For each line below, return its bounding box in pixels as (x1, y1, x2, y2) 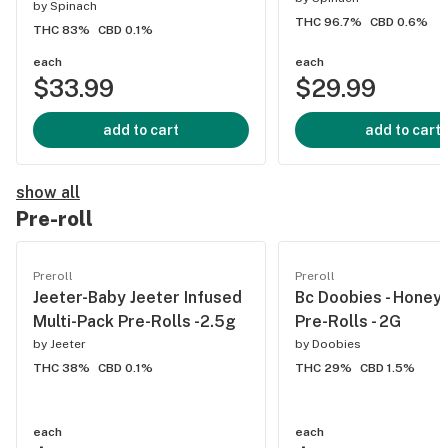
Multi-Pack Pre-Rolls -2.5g (33, 312, 236, 331)
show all (16, 183, 80, 202)
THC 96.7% (295, 15, 362, 29)
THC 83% (33, 23, 90, 37)
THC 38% (33, 361, 90, 375)
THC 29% (295, 361, 352, 375)
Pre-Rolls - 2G (295, 312, 401, 331)
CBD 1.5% (360, 361, 415, 375)
